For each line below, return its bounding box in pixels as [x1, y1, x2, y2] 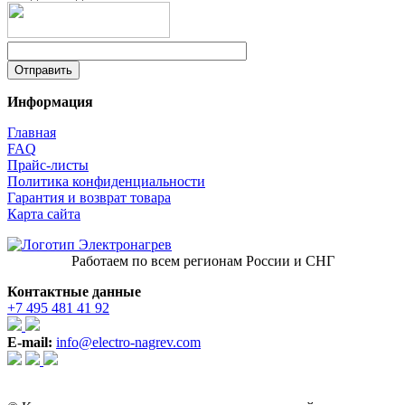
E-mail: [7, 334, 52, 350]
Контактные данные [7, 283, 141, 299]
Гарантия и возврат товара [7, 189, 171, 205]
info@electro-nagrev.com [56, 334, 201, 350]
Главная [7, 124, 56, 140]
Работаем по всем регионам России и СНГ [71, 252, 334, 268]
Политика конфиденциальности [7, 173, 205, 189]
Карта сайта [7, 205, 80, 221]
